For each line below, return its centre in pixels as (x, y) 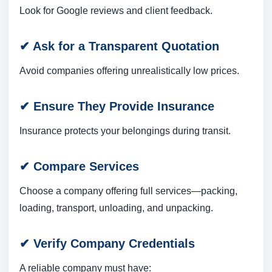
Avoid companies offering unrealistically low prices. (129, 71)
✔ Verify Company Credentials (107, 244)
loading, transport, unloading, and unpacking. (116, 208)
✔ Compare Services (79, 167)
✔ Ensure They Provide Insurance (117, 107)
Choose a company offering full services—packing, (128, 191)
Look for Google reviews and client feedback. (116, 11)
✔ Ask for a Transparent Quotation (119, 46)
